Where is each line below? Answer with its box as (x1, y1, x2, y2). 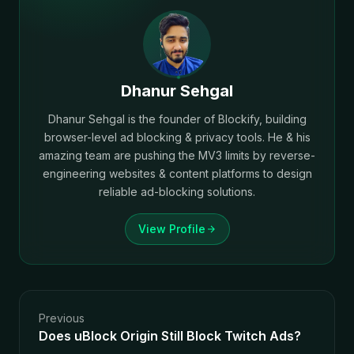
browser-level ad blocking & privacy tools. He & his (43, 130, 311, 144)
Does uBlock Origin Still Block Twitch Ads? (39, 328, 301, 344)
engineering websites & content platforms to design (42, 167, 312, 180)
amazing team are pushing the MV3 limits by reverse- (39, 149, 315, 162)
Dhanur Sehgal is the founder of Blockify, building (47, 112, 307, 126)
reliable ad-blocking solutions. (99, 185, 255, 198)
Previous (39, 311, 85, 325)
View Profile (137, 222, 205, 235)
